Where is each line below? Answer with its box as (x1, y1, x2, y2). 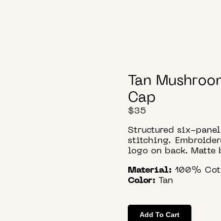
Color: (127, 176, 155, 185)
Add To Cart (139, 211, 180, 219)
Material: (127, 166, 172, 175)
